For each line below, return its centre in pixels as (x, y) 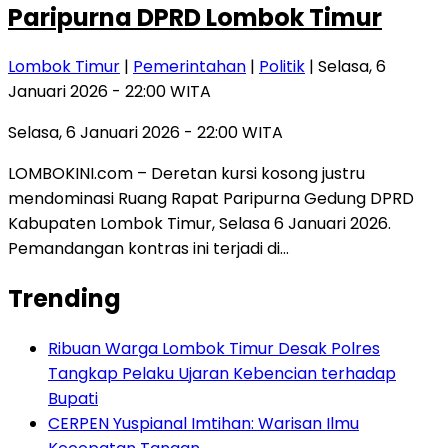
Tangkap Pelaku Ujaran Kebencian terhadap (222, 374)
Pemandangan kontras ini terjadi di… (148, 249)
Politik (282, 67)
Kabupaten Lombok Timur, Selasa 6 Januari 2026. (199, 224)
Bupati (73, 399)
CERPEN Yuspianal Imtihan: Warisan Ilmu (203, 424)
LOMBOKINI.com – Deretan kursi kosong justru (186, 174)
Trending (64, 299)
